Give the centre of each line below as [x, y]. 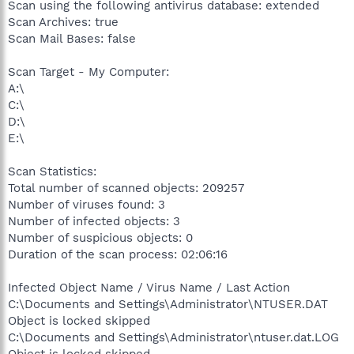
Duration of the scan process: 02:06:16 [118, 254]
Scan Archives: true [63, 22]
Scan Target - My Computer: [88, 72]
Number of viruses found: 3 [87, 204]
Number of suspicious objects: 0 [100, 237]
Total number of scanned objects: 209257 [126, 188]
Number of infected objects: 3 [94, 221]
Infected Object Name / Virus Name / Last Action [149, 287]
